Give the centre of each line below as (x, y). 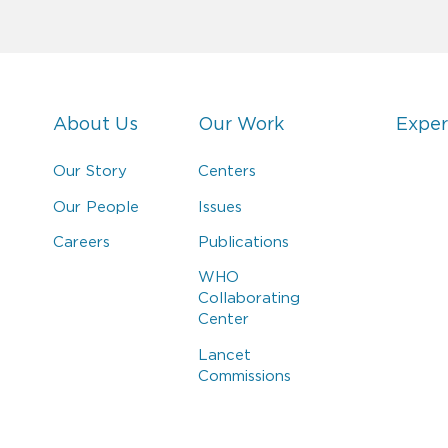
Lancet (225, 354)
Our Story (90, 171)
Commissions (245, 375)
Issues (220, 206)
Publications (244, 242)
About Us (96, 124)
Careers (82, 242)
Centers (227, 171)
